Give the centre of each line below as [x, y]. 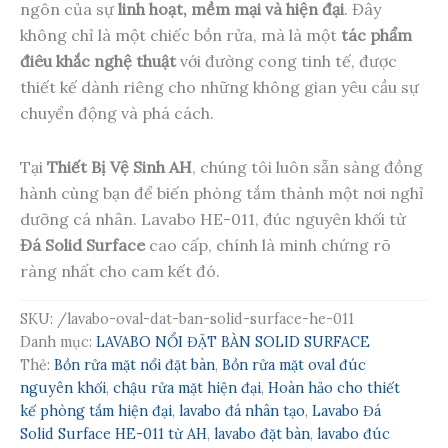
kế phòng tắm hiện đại [96, 410]
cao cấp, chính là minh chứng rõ [268, 244]
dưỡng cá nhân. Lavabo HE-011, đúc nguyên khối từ [213, 218]
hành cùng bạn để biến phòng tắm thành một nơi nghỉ [222, 192]
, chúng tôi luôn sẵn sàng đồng [307, 166]
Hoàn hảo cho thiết [334, 387]
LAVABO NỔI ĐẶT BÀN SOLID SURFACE [233, 341]
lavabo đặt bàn [262, 433]
